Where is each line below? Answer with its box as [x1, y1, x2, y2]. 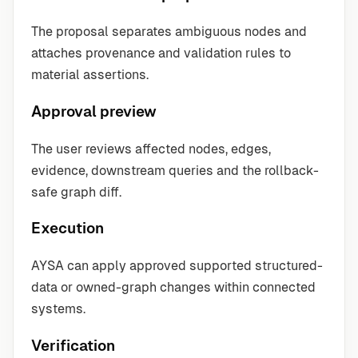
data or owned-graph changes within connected [31, 280, 316, 296]
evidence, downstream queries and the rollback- [31, 162, 319, 178]
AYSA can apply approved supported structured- [31, 258, 323, 274]
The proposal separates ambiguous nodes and [31, 24, 307, 40]
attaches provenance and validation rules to [31, 46, 291, 62]
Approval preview [31, 103, 157, 121]
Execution [31, 220, 104, 237]
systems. [31, 301, 86, 317]
